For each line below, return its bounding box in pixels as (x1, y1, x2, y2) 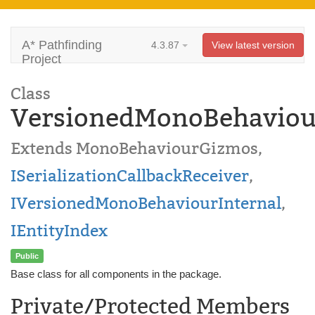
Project (22, 52, 61, 66)
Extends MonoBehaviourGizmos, (11, 139, 262, 158)
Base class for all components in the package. (11, 268, 221, 280)
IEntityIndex (11, 221, 108, 240)
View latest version (212, 39, 295, 51)
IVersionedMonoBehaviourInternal (11, 193, 281, 213)
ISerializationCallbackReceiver (11, 166, 249, 186)
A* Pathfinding (22, 38, 102, 52)
